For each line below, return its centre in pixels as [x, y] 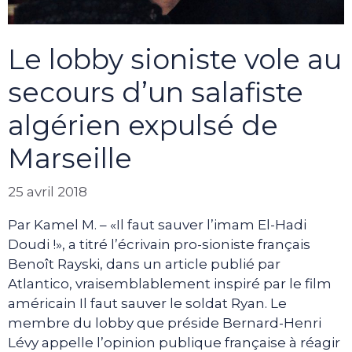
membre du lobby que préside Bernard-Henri [165, 323]
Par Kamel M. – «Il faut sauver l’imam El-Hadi [157, 224]
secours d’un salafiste [156, 93]
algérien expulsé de [143, 126]
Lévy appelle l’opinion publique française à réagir [174, 342]
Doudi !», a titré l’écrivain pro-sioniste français [159, 244]
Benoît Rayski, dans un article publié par [144, 264]
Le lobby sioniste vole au [175, 60]
